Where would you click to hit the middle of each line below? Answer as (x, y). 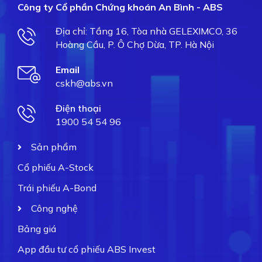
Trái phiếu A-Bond (57, 188)
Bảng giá (37, 229)
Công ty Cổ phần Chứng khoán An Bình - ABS (120, 7)
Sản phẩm (54, 147)
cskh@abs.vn (84, 83)
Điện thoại (78, 108)
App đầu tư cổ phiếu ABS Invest (87, 249)
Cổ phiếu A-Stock (56, 168)
